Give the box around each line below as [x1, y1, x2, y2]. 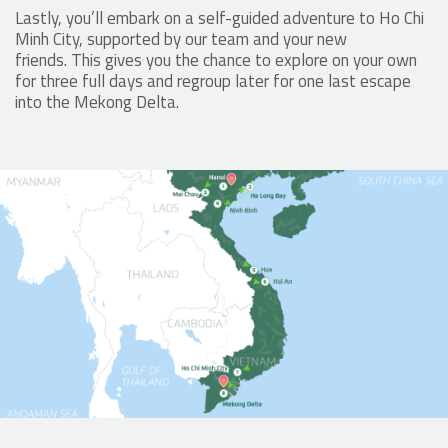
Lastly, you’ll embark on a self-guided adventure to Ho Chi [15, 4, 424, 31]
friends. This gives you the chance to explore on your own [15, 46, 417, 73]
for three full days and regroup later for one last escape [15, 67, 411, 94]
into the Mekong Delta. [15, 88, 183, 115]
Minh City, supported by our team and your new [15, 25, 347, 52]
